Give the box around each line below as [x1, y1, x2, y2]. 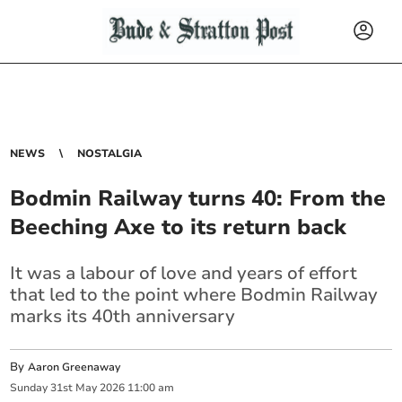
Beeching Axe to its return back [10, 213, 347, 241]
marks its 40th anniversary [10, 304, 236, 328]
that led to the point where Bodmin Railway [10, 283, 379, 307]
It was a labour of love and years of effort [10, 261, 358, 285]
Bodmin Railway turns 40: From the [10, 184, 387, 213]
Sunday [10, 380, 48, 396]
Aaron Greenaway [28, 360, 121, 374]
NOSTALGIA [77, 146, 143, 161]
